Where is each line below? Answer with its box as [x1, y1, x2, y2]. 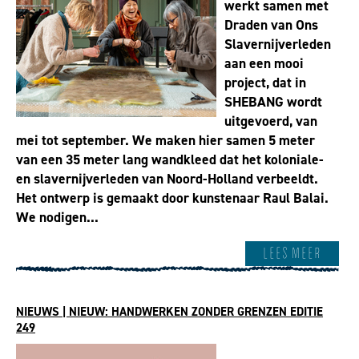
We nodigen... [16, 208, 99, 228]
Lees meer [263, 243, 321, 264]
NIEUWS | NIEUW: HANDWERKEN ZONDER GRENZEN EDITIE [16, 303, 323, 320]
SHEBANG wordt [224, 92, 322, 112]
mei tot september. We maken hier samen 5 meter [16, 131, 315, 151]
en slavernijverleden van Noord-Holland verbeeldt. [16, 169, 318, 189]
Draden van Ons [224, 15, 318, 35]
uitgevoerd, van [224, 111, 317, 131]
